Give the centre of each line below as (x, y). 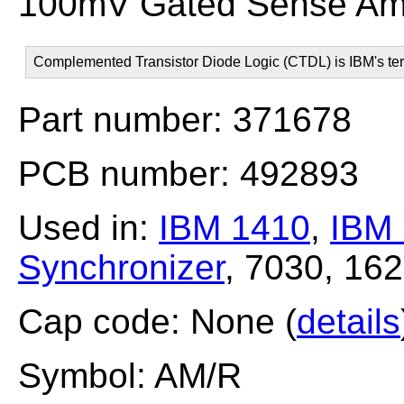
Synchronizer (121, 267)
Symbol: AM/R (130, 376)
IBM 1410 (234, 228)
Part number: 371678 (185, 119)
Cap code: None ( (157, 321)
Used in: (88, 228)
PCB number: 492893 (188, 174)
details (349, 321)
